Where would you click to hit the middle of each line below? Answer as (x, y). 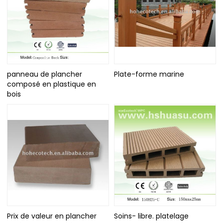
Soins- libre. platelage (151, 216)
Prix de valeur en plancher (52, 216)
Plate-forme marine (149, 74)
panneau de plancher (45, 74)
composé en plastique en (52, 84)
